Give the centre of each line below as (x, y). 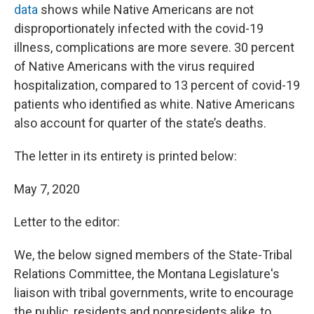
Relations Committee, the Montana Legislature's (147, 274)
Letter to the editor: (67, 222)
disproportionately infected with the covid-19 (139, 28)
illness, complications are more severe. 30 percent (154, 47)
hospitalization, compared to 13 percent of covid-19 (157, 85)
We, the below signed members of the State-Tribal (153, 255)
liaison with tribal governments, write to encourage (154, 293)
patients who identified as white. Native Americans (155, 104)
